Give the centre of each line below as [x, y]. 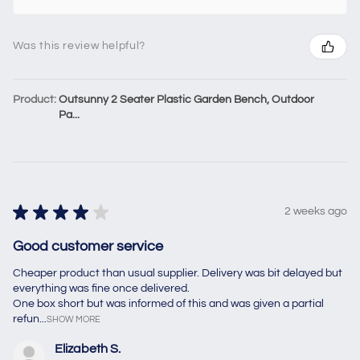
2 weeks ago [316, 212]
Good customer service [88, 246]
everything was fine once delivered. [101, 288]
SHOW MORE [73, 319]
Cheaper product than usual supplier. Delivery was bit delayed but [177, 273]
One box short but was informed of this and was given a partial [168, 303]
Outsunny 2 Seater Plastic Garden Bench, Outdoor [186, 99]
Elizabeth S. [87, 348]
